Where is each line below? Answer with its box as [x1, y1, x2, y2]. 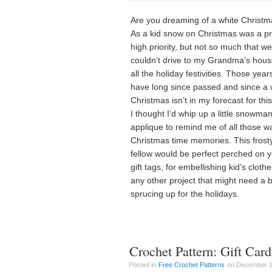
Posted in [129, 261, 158, 268]
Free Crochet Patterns [158, 261, 225, 268]
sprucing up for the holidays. [131, 189, 239, 199]
